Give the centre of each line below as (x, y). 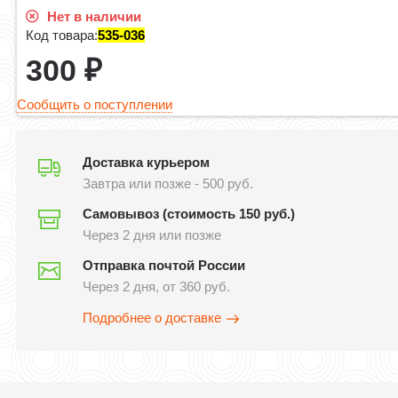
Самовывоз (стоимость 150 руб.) (189, 214)
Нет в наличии (93, 17)
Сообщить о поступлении (95, 105)
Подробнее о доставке (152, 318)
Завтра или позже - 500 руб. (168, 184)
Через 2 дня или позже (152, 235)
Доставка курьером (147, 163)
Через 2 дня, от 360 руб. (157, 287)
